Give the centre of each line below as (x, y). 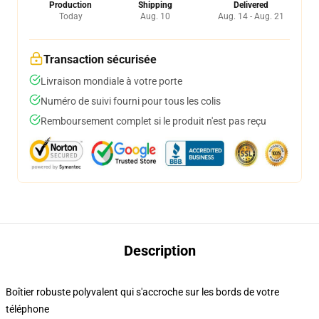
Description (159, 251)
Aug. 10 (155, 16)
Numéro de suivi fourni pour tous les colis (131, 101)
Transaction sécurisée (100, 59)
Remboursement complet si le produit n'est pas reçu (153, 121)
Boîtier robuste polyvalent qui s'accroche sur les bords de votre (142, 292)
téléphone (27, 309)
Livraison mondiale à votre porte (111, 81)
